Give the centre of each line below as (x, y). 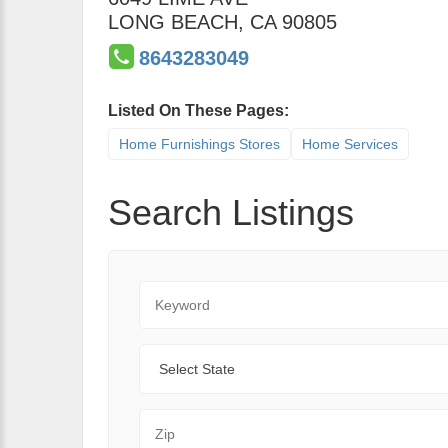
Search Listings (231, 212)
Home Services (350, 144)
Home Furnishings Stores (199, 144)
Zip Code (171, 419)
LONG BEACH (173, 22)
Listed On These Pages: (198, 110)
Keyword (169, 291)
